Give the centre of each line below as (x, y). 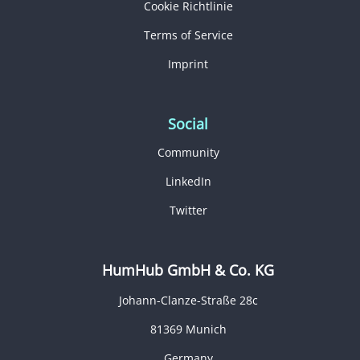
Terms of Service (188, 35)
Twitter (188, 210)
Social (188, 123)
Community (188, 152)
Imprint (188, 63)
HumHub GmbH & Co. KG (188, 270)
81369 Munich (188, 329)
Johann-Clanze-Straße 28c (188, 300)
